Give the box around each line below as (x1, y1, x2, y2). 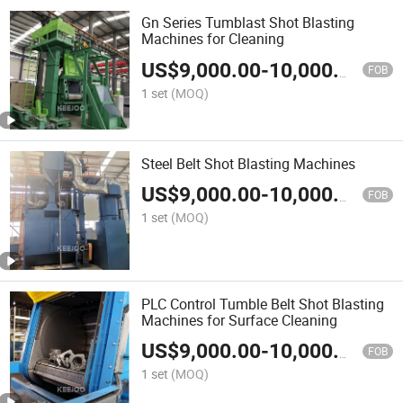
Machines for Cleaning (141, 29, 285, 49)
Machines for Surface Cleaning (141, 309, 338, 330)
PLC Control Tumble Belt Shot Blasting (141, 293, 385, 314)
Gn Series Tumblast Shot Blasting (141, 13, 355, 33)
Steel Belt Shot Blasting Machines (141, 153, 356, 174)
